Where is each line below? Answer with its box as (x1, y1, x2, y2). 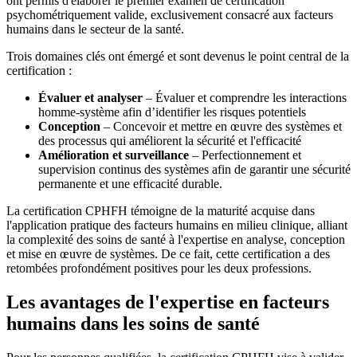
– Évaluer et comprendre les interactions (143, 91, 347, 105)
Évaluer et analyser (38, 91, 143, 105)
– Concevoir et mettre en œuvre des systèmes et (100, 120, 342, 134)
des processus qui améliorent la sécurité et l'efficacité (38, 134, 301, 148)
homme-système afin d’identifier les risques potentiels (38, 105, 306, 120)
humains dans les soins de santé (6, 313, 260, 335)
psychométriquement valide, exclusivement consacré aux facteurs (6, 8, 333, 22)
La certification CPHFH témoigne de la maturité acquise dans (6, 204, 315, 218)
